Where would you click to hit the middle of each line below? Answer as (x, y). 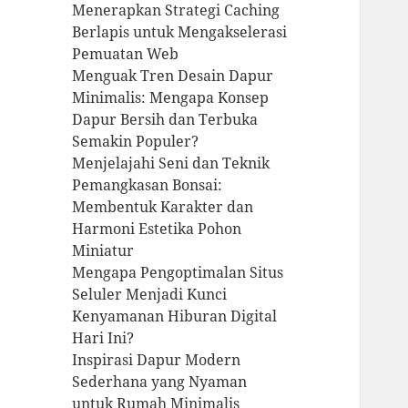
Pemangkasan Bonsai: (148, 185)
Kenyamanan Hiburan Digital (175, 316)
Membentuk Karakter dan (163, 207)
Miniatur (103, 251)
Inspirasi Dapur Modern (157, 360)
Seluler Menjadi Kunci (150, 295)
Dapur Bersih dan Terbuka (165, 120)
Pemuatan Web (126, 54)
